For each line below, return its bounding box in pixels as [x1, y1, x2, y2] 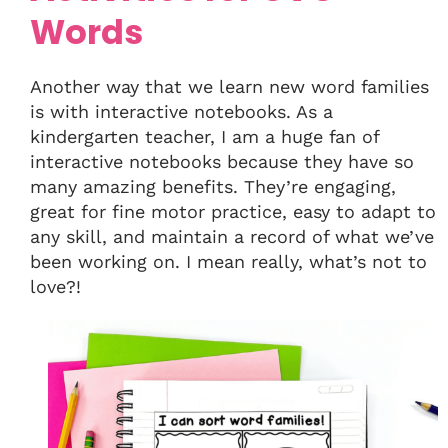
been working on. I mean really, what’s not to [30, 251, 427, 273]
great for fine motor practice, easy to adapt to [30, 201, 436, 223]
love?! [30, 276, 81, 298]
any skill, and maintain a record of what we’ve [30, 226, 434, 248]
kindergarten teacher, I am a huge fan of [30, 126, 379, 148]
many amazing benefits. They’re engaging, [30, 176, 396, 198]
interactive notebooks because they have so [30, 151, 414, 173]
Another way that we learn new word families [30, 76, 429, 98]
